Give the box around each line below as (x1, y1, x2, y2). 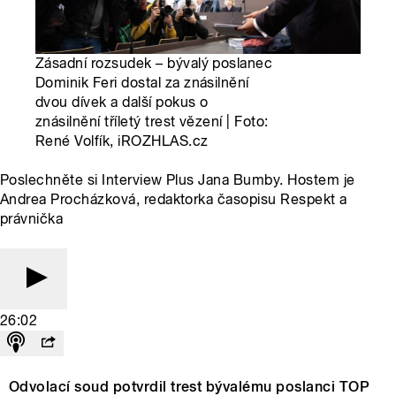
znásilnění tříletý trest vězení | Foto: (35, 113, 269, 131)
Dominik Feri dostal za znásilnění (35, 74, 249, 92)
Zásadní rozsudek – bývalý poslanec (35, 55, 273, 72)
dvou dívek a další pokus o (35, 94, 209, 111)
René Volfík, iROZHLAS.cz (35, 133, 209, 150)
